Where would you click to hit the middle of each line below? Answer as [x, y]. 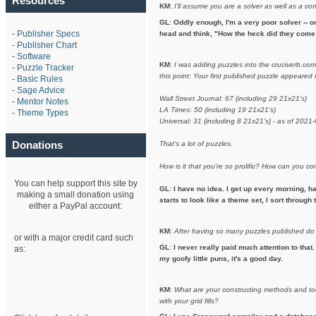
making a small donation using [76, 194]
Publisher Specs [48, 34]
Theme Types [42, 113]
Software [34, 56]
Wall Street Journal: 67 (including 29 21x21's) [233, 98]
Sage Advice [41, 90]
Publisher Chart [47, 45]
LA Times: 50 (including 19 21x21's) [217, 109]
